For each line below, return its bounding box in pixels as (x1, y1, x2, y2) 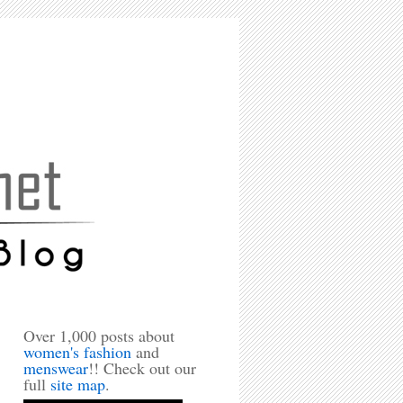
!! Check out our (88, 357, 196, 379)
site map (50, 373, 105, 395)
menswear (23, 357, 88, 379)
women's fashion (23, 341, 131, 363)
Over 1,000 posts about (23, 325, 175, 346)
